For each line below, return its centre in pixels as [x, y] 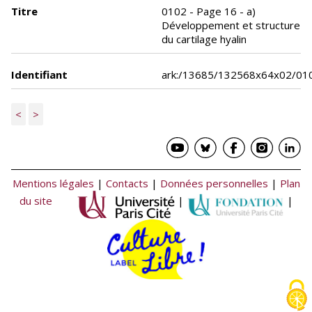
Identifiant [39, 75]
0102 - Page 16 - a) [209, 11]
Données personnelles [214, 183]
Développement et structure [231, 25]
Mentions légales [53, 183]
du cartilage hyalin [204, 39]
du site [36, 200]
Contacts [127, 183]
